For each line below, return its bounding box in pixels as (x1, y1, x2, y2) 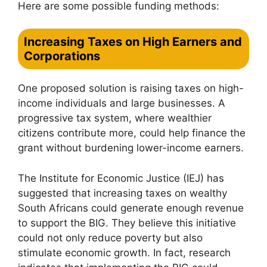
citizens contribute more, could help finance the (18, 127, 246, 139)
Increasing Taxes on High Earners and (24, 35, 242, 49)
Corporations (24, 49, 100, 63)
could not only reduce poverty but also (18, 231, 203, 244)
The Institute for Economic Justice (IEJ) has (18, 172, 224, 184)
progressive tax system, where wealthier (18, 112, 212, 124)
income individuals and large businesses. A (18, 97, 225, 109)
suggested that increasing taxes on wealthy (18, 187, 227, 199)
